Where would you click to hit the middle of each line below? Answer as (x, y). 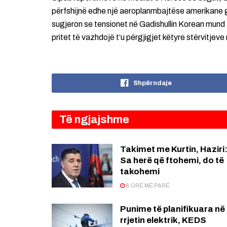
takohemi (140, 172)
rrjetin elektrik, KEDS (163, 220)
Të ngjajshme (94, 120)
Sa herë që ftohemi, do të (172, 161)
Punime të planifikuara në (173, 209)
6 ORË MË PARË (147, 186)
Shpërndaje (152, 83)
